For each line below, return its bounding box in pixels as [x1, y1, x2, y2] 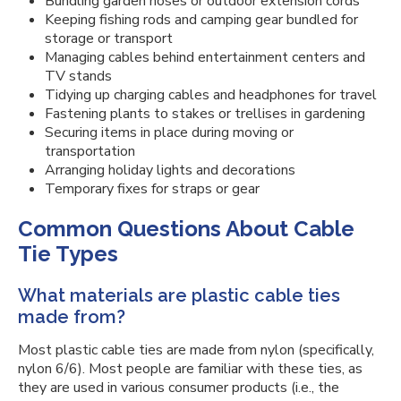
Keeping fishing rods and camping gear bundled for [45, 10, 358, 30]
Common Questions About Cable [18, 216, 354, 242]
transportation [45, 141, 135, 161]
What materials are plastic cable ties [18, 285, 340, 306]
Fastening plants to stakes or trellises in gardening [45, 104, 365, 124]
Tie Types [18, 241, 118, 267]
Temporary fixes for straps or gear [45, 179, 260, 199]
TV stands [45, 66, 112, 86]
